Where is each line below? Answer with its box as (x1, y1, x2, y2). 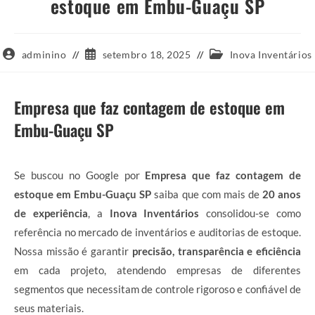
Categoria (208, 47, 256, 60)
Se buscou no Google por (14, 168, 146, 181)
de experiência (14, 206, 88, 219)
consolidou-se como (199, 206, 302, 219)
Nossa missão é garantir (14, 244, 132, 257)
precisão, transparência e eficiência (131, 244, 302, 257)
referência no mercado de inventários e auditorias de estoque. (14, 225, 301, 238)
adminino (21, 48, 67, 60)
